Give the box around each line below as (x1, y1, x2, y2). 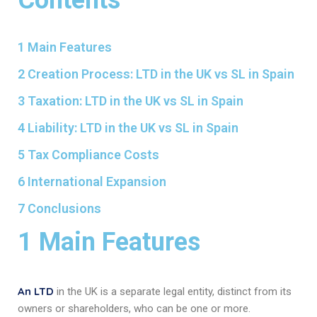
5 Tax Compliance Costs (18, 146, 159, 162)
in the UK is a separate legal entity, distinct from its (54, 284, 292, 298)
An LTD (18, 284, 54, 298)
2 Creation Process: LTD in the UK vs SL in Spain (18, 66, 294, 81)
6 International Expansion (18, 173, 166, 189)
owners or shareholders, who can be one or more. (18, 301, 250, 315)
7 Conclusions (18, 200, 101, 216)
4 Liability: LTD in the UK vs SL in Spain (18, 120, 238, 135)
